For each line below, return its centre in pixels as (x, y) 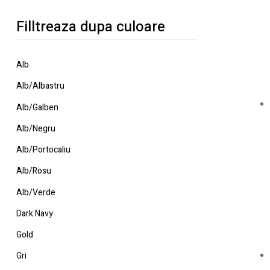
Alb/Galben (37, 107)
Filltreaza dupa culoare (91, 27)
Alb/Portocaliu (43, 150)
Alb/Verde (36, 192)
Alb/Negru (36, 128)
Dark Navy (35, 213)
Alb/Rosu (34, 171)
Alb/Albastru (40, 86)
